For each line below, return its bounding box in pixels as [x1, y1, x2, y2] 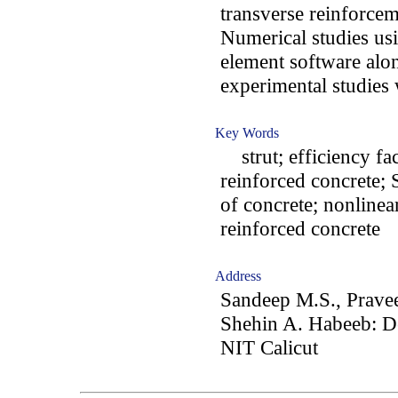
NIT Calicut [220, 336, 318, 359]
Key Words [215, 125, 279, 140]
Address [215, 268, 261, 283]
